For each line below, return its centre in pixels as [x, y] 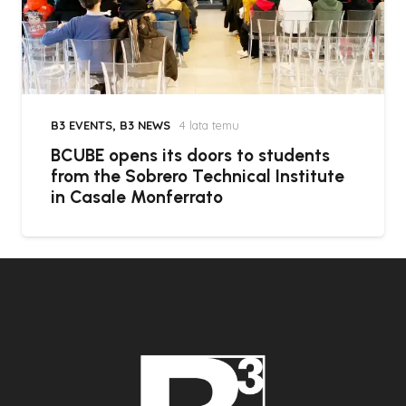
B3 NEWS [145, 126]
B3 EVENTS [82, 126]
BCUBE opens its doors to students [190, 156]
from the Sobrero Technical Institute [198, 177]
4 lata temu [209, 126]
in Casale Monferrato [137, 198]
